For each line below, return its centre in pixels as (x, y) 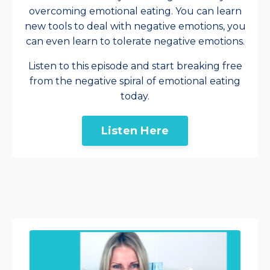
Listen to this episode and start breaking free (135, 66)
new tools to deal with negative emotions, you (135, 27)
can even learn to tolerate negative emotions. (135, 42)
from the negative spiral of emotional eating (135, 81)
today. (135, 96)
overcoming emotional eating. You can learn (135, 11)
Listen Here (135, 130)
